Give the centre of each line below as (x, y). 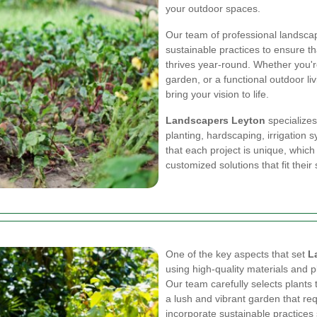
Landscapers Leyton (215, 120)
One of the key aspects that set (237, 254)
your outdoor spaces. (213, 8)
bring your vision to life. (217, 94)
